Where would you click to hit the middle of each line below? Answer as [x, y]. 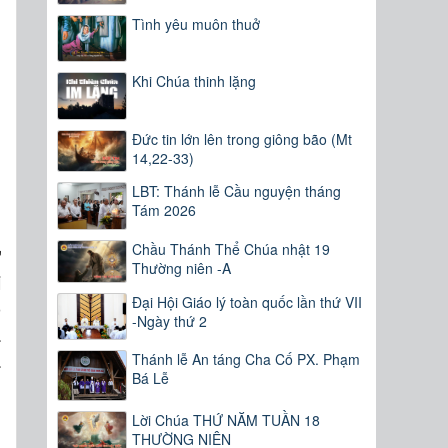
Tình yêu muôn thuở [196, 24]
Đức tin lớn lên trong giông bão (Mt [242, 138]
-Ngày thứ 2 [170, 320]
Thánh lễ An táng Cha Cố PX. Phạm [246, 358]
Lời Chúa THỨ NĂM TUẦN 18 [226, 420]
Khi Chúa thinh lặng [194, 81]
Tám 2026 [164, 210]
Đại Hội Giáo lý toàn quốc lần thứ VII [247, 301]
